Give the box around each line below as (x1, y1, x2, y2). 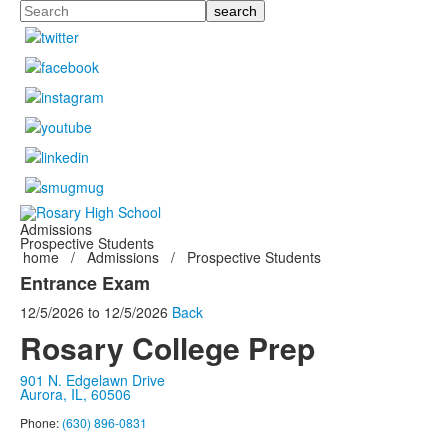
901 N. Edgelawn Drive (20, 370, 165, 391)
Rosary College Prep (20, 326, 315, 370)
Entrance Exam (20, 270, 150, 297)
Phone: (20, 414, 62, 432)
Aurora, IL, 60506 (20, 384, 131, 405)
